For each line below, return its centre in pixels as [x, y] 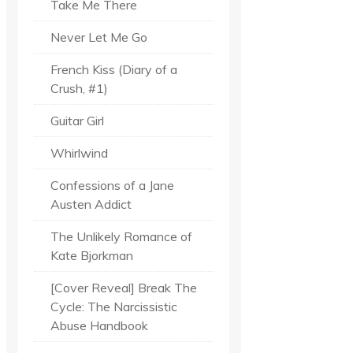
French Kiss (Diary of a [114, 69]
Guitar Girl [77, 120]
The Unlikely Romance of [121, 236]
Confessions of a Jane [112, 185]
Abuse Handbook [99, 325]
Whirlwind [79, 152]
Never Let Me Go [99, 37]
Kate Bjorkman [92, 255]
